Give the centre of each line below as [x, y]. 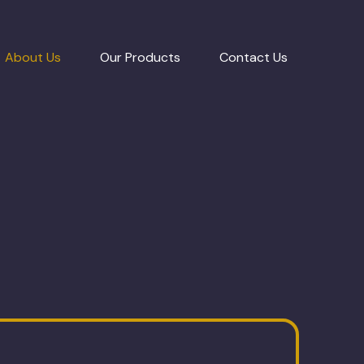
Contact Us [253, 57]
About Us [33, 57]
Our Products [140, 57]
